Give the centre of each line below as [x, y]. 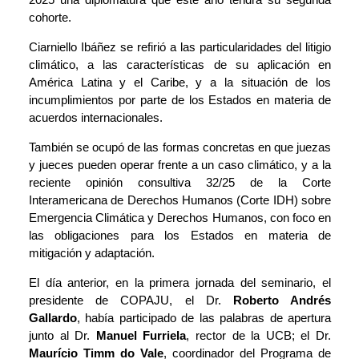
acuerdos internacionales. [96, 118]
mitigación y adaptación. [92, 253]
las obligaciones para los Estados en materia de [180, 236]
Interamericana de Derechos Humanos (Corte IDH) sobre [180, 200]
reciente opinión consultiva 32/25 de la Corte [180, 183]
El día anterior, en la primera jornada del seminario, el [180, 283]
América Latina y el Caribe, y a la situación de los [180, 83]
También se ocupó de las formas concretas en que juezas [180, 147]
